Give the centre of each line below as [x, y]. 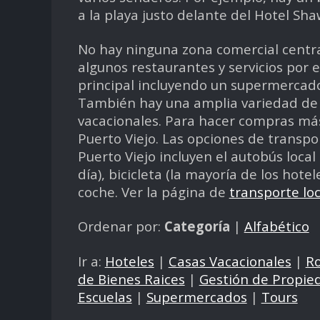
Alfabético [276, 226]
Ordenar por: [121, 226]
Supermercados [196, 296]
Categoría [197, 226]
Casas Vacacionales [230, 261]
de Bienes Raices [131, 279]
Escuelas [105, 296]
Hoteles [129, 261]
